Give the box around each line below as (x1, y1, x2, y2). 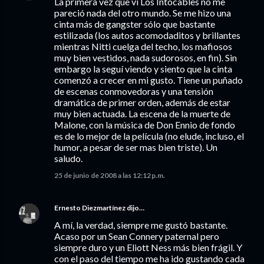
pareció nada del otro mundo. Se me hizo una (54, 7, 231, 18)
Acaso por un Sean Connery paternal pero (54, 230, 219, 242)
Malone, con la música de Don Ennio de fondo (54, 119, 235, 130)
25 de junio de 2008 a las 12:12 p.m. (54, 171, 165, 180)
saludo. (54, 153, 82, 164)
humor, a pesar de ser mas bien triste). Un (54, 141, 217, 153)
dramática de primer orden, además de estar (54, 97, 230, 108)
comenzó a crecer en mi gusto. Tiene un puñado (54, 74, 243, 85)
